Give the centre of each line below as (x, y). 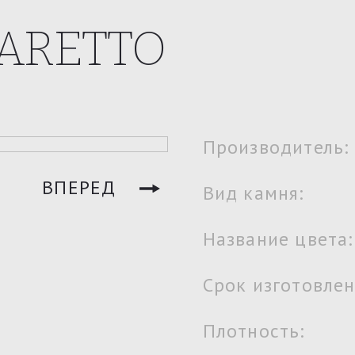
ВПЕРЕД (79, 187)
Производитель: (276, 147)
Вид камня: (253, 193)
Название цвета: (278, 239)
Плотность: (254, 331)
